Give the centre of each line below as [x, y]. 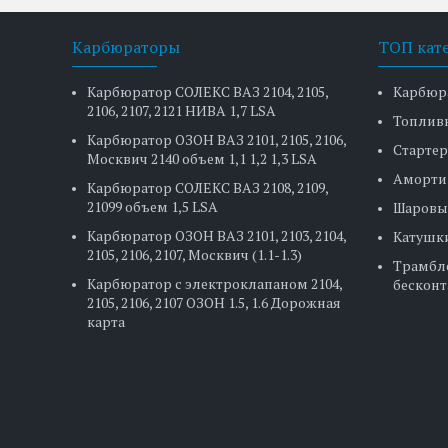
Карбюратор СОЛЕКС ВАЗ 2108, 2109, [208, 187]
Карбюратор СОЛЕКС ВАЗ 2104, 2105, [208, 91]
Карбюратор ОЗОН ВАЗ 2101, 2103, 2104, [217, 235]
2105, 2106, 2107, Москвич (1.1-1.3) [195, 254]
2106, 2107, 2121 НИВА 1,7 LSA [182, 110]
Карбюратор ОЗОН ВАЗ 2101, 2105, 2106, [217, 139]
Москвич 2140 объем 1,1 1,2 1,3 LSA [202, 158]
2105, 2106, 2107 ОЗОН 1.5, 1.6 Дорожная [214, 302]
